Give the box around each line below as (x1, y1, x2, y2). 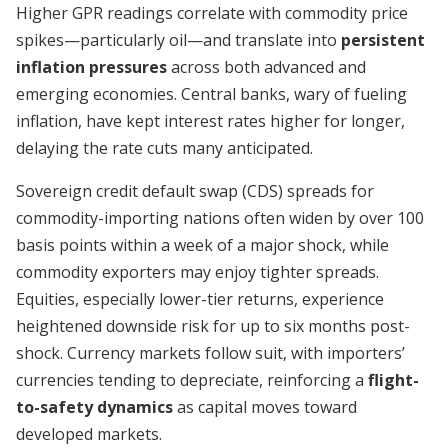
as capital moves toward (173, 396, 357, 418)
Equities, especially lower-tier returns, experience (16, 288, 384, 310)
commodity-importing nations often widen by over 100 (16, 207, 424, 229)
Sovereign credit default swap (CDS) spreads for (16, 180, 374, 202)
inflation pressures (16, 56, 167, 78)
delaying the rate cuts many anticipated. (16, 137, 313, 159)
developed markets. (16, 423, 162, 445)
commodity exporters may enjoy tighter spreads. (16, 261, 379, 283)
